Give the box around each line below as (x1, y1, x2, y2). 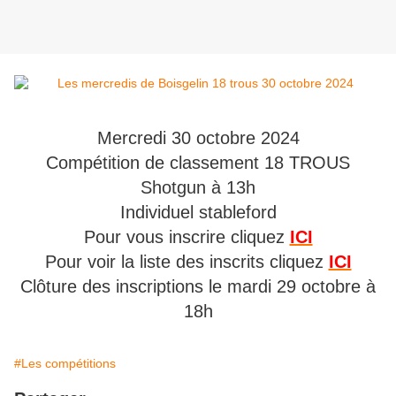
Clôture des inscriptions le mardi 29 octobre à (20, 277, 376, 297)
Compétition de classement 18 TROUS (46, 153, 350, 173)
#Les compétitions (14, 356, 116, 371)
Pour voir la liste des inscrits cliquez (44, 252, 329, 272)
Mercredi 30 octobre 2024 (96, 128, 300, 148)
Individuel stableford (119, 202, 277, 223)
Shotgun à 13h (141, 178, 255, 198)
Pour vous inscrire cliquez (83, 227, 290, 247)
